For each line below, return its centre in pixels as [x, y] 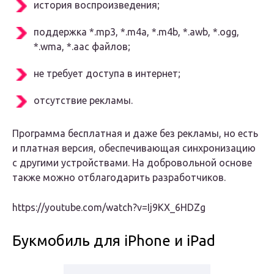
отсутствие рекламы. [83, 101]
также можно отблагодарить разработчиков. [119, 178]
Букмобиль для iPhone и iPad [114, 241]
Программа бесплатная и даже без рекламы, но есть [135, 134]
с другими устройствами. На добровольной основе [132, 163]
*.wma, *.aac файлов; [82, 47]
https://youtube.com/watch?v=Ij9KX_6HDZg [109, 208]
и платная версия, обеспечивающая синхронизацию [134, 148]
